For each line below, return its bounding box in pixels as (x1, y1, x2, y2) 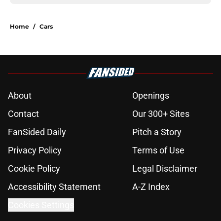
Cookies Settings (8, 200, 74, 211)
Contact (8, 109, 39, 119)
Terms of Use (132, 145, 184, 156)
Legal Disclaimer (132, 163, 197, 174)
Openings (132, 90, 169, 101)
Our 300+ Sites (132, 109, 189, 119)
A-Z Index (132, 182, 170, 192)
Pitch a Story (132, 127, 182, 138)
